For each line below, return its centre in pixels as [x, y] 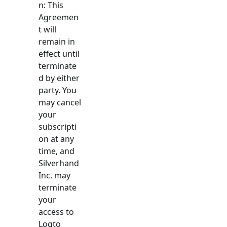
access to [56, 212]
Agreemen [59, 17]
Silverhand [59, 163]
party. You [58, 90]
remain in [57, 42]
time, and [56, 151]
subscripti [58, 127]
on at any [56, 139]
